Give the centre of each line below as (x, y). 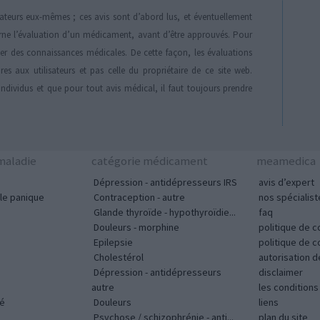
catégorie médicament (150, 161)
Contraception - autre (139, 197)
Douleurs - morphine (136, 227)
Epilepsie (113, 242)
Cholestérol (119, 257)
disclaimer (281, 272)
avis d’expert (286, 182)
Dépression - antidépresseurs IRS (165, 182)
